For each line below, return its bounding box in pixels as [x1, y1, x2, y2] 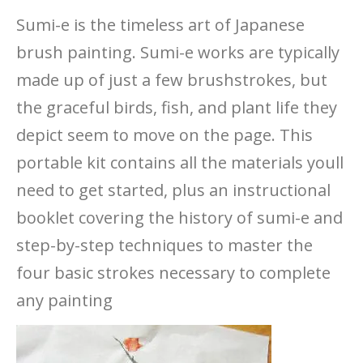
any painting [16, 289, 113, 312]
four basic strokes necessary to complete [16, 262, 331, 284]
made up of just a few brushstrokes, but [16, 69, 327, 92]
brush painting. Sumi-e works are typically [16, 41, 340, 64]
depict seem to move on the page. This [16, 124, 313, 147]
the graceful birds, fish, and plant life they [16, 96, 337, 119]
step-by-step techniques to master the [16, 234, 313, 257]
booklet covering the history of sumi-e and [16, 207, 343, 229]
